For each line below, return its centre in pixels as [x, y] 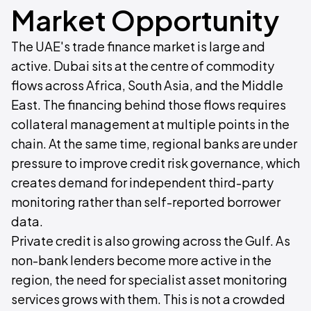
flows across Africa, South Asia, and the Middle [147, 85]
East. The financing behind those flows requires [149, 104]
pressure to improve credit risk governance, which [155, 163]
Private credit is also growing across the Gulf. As [151, 241]
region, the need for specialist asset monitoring [149, 279]
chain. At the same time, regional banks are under [154, 143]
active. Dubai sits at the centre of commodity [143, 66]
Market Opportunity [145, 20]
